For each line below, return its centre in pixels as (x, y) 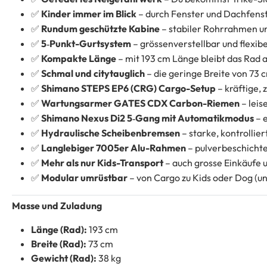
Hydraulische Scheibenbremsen (111, 133)
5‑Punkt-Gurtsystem (86, 44)
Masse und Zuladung (57, 205)
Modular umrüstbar (84, 178)
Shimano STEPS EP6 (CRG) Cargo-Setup (128, 89)
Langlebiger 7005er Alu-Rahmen (114, 148)
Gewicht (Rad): (64, 258)
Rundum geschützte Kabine (100, 29)
